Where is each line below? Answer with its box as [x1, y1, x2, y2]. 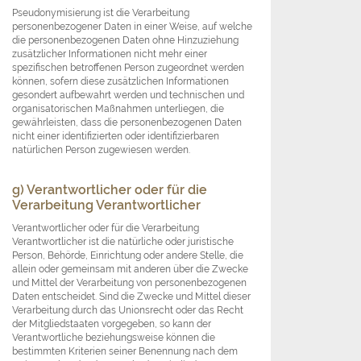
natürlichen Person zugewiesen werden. [12, 143, 190, 156]
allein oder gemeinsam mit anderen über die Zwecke [12, 263, 248, 276]
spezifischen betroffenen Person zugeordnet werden [12, 61, 244, 74]
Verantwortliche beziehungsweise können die [12, 331, 215, 344]
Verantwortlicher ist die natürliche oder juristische [12, 235, 234, 248]
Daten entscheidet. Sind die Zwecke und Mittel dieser [12, 290, 251, 303]
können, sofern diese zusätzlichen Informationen [12, 75, 229, 88]
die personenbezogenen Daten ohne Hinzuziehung [12, 34, 239, 47]
